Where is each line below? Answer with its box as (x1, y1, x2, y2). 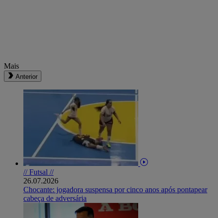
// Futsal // (23, 167, 54, 176)
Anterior (16, 73, 37, 80)
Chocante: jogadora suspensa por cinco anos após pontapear (23, 185, 207, 194)
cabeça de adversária (23, 194, 87, 202)
